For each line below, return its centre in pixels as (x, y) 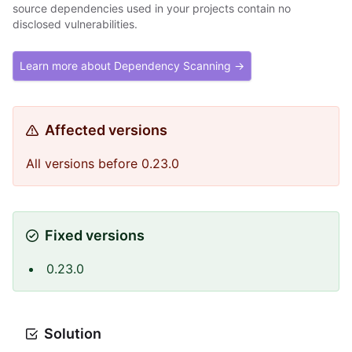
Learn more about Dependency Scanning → (132, 66)
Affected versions (106, 130)
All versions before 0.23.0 (103, 163)
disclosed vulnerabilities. (75, 24)
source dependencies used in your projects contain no (152, 8)
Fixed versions (95, 235)
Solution (73, 334)
